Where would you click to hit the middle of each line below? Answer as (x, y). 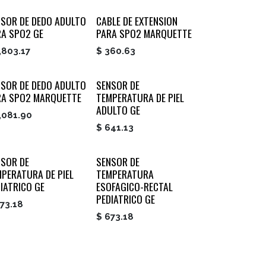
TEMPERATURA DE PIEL (140, 98)
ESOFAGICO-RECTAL (134, 187)
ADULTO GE (118, 110)
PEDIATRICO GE (125, 199)
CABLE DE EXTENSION (137, 21)
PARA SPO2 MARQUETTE (144, 34)
